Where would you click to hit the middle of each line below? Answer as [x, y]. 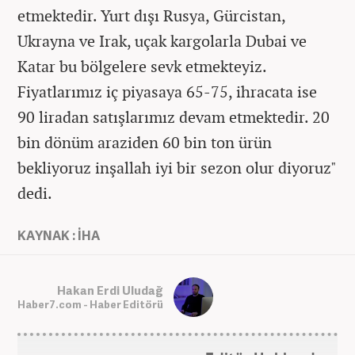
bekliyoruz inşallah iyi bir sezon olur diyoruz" [177, 168]
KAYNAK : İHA [59, 236]
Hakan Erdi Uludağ [110, 290]
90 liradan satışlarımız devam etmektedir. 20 [174, 117]
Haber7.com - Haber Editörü [90, 304]
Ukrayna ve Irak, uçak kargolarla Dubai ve [162, 41]
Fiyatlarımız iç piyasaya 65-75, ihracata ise [167, 92]
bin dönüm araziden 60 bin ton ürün [145, 143]
